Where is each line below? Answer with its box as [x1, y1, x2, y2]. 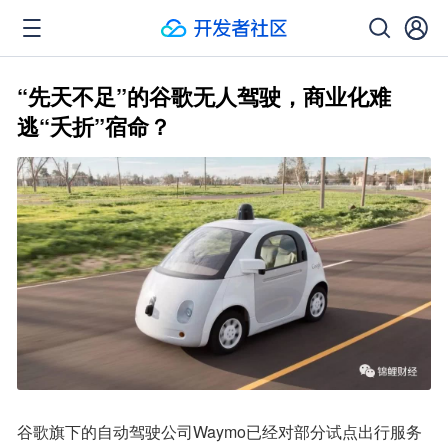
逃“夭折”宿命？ [17, 110, 171, 142]
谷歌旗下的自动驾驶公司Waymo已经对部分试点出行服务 [17, 420, 422, 444]
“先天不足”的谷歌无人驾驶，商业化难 [17, 80, 391, 112]
